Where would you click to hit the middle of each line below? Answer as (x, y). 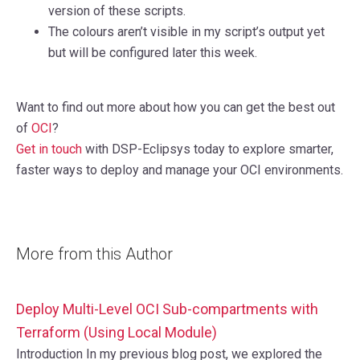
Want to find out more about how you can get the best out (176, 108)
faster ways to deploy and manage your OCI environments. (180, 170)
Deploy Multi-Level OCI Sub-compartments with (167, 309)
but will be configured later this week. (154, 53)
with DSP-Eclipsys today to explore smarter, (208, 149)
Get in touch (49, 149)
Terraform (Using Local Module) (117, 333)
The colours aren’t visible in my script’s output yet (186, 32)
